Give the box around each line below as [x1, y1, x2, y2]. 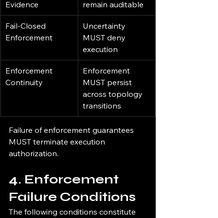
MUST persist [83, 77, 134, 88]
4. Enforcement [9, 172, 122, 187]
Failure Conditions [9, 189, 136, 205]
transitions [83, 101, 121, 111]
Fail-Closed [5, 21, 48, 31]
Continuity [5, 77, 43, 88]
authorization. [9, 148, 58, 159]
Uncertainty [83, 21, 127, 31]
